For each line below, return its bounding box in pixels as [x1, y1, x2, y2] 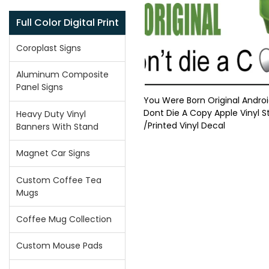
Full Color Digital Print [16, 15, 119, 29]
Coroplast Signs [16, 42, 82, 55]
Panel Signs [16, 81, 64, 94]
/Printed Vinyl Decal [144, 119, 225, 131]
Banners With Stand [16, 120, 99, 133]
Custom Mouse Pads [16, 240, 103, 252]
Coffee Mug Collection [16, 213, 112, 225]
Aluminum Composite [16, 68, 109, 81]
